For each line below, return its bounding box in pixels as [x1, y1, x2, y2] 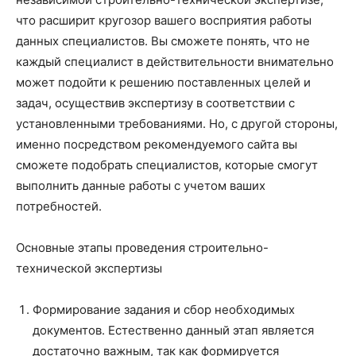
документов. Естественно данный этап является [33, 323, 314, 338]
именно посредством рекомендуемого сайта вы [16, 137, 297, 152]
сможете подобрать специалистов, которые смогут [16, 157, 318, 172]
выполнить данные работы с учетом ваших [16, 178, 265, 193]
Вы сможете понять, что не [148, 33, 310, 48]
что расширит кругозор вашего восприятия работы [16, 13, 311, 28]
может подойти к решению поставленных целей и [16, 75, 311, 90]
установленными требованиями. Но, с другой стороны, [16, 116, 338, 131]
